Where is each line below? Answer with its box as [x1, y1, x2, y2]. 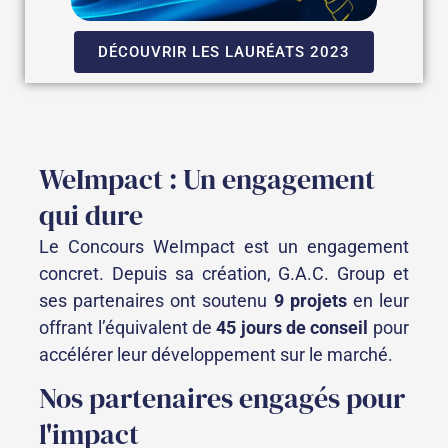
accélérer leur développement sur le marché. [39, 343, 394, 365]
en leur [352, 289, 409, 311]
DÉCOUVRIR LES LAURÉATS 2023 [98, 42, 350, 61]
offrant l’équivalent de [39, 316, 217, 338]
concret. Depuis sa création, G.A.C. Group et [39, 262, 409, 284]
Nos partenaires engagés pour [39, 378, 406, 417]
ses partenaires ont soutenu [39, 289, 274, 311]
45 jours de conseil [216, 316, 369, 338]
